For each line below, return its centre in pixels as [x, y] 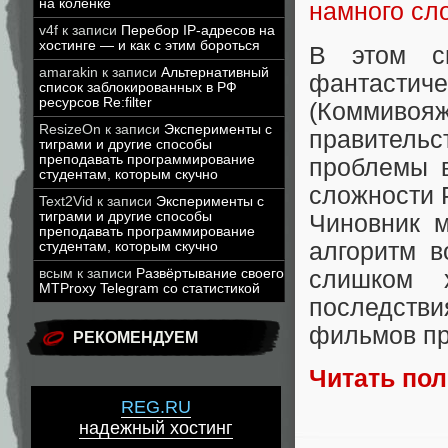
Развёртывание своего [210, 273]
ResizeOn [70, 129]
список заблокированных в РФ [138, 87]
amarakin [68, 72]
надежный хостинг [156, 428]
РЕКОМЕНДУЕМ [135, 337]
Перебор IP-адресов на [198, 30]
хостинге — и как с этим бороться [149, 45]
